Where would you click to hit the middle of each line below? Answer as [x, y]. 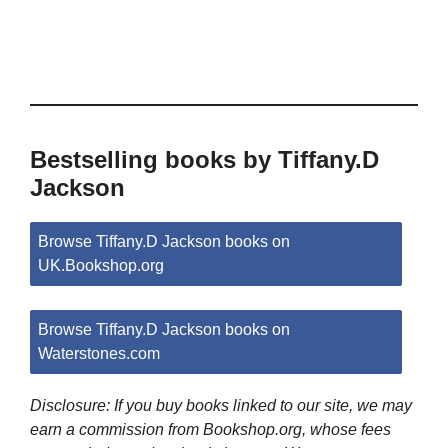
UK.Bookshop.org [101, 266]
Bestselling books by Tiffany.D [204, 160]
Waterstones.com [99, 354]
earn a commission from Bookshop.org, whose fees [210, 429]
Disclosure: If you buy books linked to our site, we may [221, 405]
